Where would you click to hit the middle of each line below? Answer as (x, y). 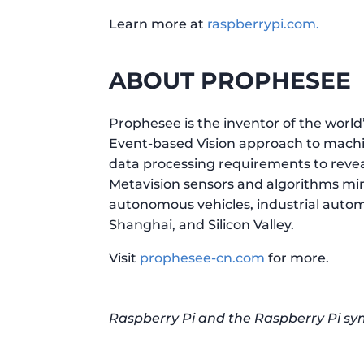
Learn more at (158, 24)
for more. (297, 258)
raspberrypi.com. (264, 24)
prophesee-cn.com (203, 258)
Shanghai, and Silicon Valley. (202, 225)
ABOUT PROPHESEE (230, 81)
